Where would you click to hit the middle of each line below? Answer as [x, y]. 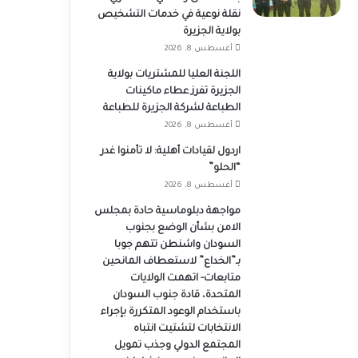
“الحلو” [224, 169]
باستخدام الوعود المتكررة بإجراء [170, 312]
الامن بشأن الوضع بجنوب [183, 229]
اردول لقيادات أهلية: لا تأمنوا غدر [170, 152]
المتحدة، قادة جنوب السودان [176, 296]
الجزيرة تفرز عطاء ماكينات [183, 92]
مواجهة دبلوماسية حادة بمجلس [167, 212]
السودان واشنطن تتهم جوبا [177, 245]
